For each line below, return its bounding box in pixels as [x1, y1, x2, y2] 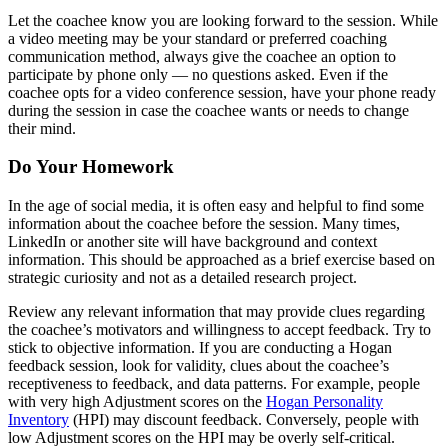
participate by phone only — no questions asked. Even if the [8, 65, 388, 83]
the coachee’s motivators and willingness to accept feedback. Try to [8, 321, 431, 339]
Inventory [8, 411, 69, 429]
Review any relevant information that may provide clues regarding [8, 303, 425, 321]
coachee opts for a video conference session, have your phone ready [8, 83, 436, 101]
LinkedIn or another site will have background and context [8, 233, 377, 251]
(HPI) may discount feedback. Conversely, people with [69, 411, 419, 429]
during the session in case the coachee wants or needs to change [8, 101, 409, 119]
